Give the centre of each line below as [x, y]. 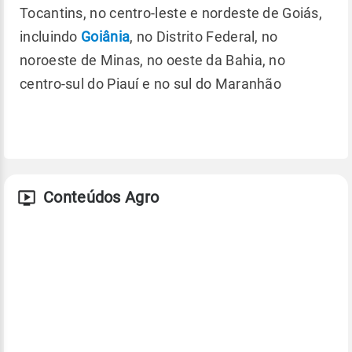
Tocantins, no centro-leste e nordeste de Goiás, [171, 13]
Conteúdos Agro [101, 197]
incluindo [50, 37]
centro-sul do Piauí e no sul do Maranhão [150, 84]
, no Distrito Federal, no [204, 37]
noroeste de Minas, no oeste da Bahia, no [152, 60]
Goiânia [106, 37]
